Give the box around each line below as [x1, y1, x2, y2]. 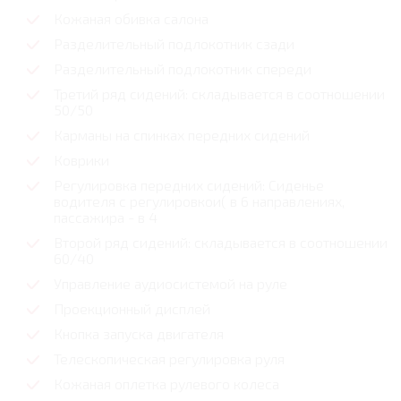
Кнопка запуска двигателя [54, 325, 224, 343]
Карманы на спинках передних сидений [54, 126, 310, 144]
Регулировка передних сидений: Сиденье [54, 176, 324, 194]
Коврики [54, 151, 109, 169]
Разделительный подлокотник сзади [54, 35, 294, 53]
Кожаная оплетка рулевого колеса [54, 375, 279, 393]
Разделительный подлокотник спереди [54, 60, 311, 78]
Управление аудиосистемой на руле [54, 275, 287, 293]
